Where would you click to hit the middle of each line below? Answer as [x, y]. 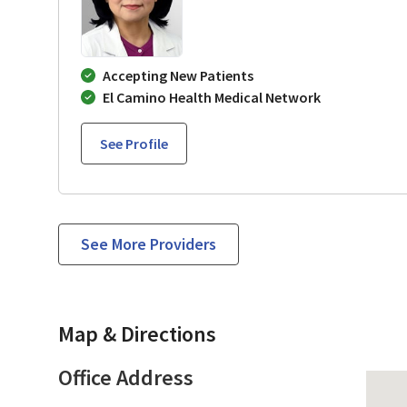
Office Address [126, 377]
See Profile [134, 143]
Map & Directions [137, 333]
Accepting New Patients [178, 75]
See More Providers [149, 243]
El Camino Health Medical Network [212, 97]
